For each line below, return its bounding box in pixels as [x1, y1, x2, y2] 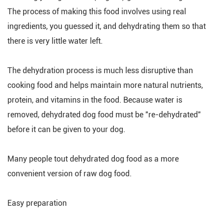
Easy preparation [7, 198, 67, 208]
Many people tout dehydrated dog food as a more [7, 154, 179, 164]
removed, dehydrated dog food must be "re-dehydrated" [7, 110, 201, 119]
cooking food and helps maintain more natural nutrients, [7, 81, 203, 90]
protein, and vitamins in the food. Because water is [7, 95, 182, 105]
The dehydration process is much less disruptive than [7, 66, 193, 75]
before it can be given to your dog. [7, 125, 125, 134]
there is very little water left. [7, 36, 103, 46]
